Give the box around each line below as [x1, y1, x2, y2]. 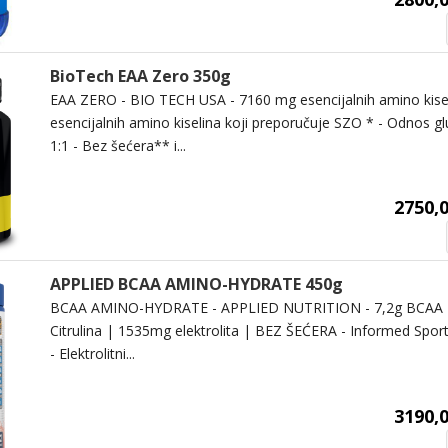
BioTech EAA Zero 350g [49, 64, 231, 87]
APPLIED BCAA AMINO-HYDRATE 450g [49, 273, 343, 296]
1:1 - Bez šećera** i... [49, 135, 186, 155]
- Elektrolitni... [49, 344, 135, 364]
